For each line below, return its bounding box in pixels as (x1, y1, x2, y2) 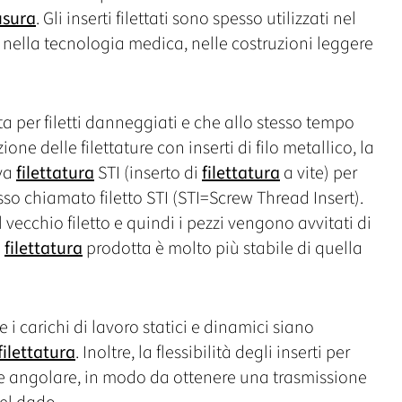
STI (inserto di (94, 160, 202, 186)
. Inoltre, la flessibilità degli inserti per (75, 339, 350, 365)
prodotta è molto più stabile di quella (83, 235, 363, 261)
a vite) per (280, 160, 357, 186)
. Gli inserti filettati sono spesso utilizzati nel (36, 5, 356, 31)
